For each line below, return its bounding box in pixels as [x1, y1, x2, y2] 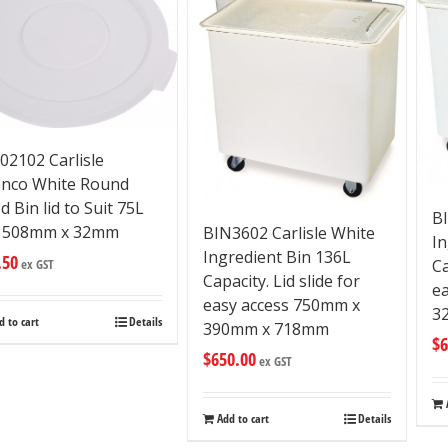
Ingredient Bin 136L [202, 246, 351, 269]
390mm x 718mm [202, 318, 329, 341]
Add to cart [216, 410, 269, 428]
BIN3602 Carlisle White [202, 222, 375, 245]
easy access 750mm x [202, 294, 360, 317]
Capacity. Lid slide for [202, 270, 360, 293]
